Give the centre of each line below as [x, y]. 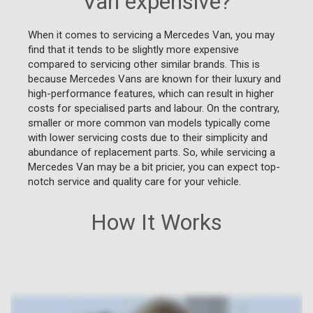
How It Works [156, 222]
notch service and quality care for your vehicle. [134, 181]
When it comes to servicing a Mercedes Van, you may [151, 35]
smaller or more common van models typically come [149, 123]
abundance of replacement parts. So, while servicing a [152, 152]
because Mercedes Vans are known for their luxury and [154, 79]
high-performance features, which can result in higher [151, 93]
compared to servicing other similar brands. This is [144, 64]
